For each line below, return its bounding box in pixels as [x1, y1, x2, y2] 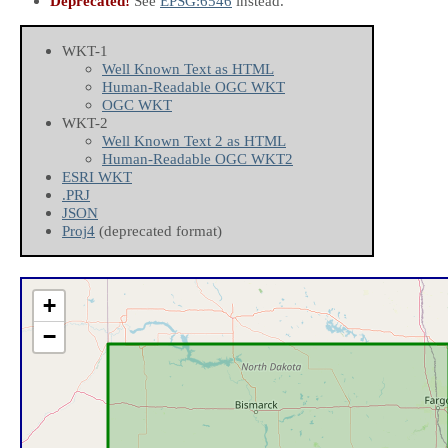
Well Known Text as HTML [102, 60, 274, 78]
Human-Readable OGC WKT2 [102, 150, 293, 168]
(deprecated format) [95, 222, 222, 240]
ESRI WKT [62, 168, 132, 186]
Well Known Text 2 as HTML [102, 132, 286, 150]
